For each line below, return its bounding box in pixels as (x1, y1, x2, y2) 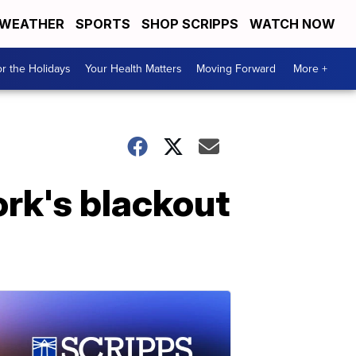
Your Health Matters (85, 60, 182, 77)
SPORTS (75, 16, 130, 32)
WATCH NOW (250, 16, 339, 32)
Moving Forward (196, 60, 276, 77)
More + (293, 60, 327, 77)
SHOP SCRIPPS (141, 16, 238, 32)
